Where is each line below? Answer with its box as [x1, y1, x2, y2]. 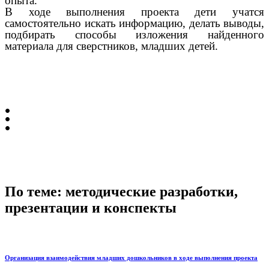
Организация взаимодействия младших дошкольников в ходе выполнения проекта [5, 254, 258, 262]
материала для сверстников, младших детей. [5, 40, 218, 53]
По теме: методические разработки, [5, 184, 238, 200]
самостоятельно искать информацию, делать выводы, [5, 17, 264, 30]
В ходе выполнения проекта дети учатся [5, 5, 264, 19]
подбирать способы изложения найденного [5, 28, 264, 41]
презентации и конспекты [5, 200, 177, 216]
